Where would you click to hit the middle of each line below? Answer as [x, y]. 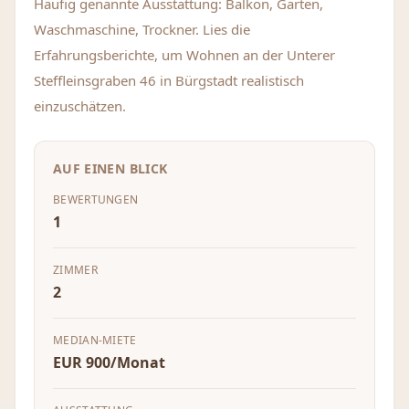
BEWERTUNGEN [96, 199]
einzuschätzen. [80, 106]
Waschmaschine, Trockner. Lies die [142, 29]
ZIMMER [75, 270]
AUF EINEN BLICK [110, 168]
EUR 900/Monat [109, 362]
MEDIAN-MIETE [95, 340]
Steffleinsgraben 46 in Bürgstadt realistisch [169, 80]
